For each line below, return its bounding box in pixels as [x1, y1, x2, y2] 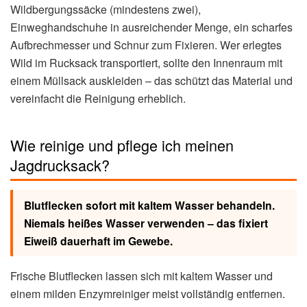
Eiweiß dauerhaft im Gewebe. [23, 232, 173, 249]
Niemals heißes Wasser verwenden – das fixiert [23, 214, 268, 231]
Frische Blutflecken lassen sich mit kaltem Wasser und [10, 267, 273, 284]
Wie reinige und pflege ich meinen [10, 134, 234, 156]
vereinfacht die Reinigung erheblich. [10, 90, 186, 106]
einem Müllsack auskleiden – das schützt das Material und [10, 72, 293, 88]
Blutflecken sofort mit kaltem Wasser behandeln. [23, 197, 275, 213]
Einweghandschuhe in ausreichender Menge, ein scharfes [10, 19, 293, 35]
